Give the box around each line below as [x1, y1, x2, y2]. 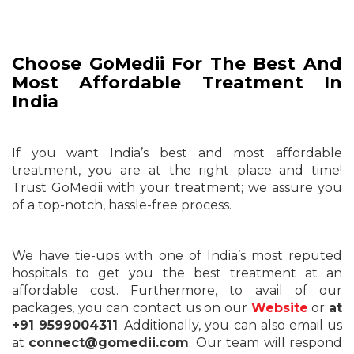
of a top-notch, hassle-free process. [12, 198, 232, 213]
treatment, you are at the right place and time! [12, 163, 342, 178]
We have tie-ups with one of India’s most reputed [12, 248, 342, 263]
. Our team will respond [189, 335, 343, 350]
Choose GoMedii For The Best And [12, 53, 342, 74]
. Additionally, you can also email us [118, 318, 343, 333]
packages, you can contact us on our [12, 300, 251, 315]
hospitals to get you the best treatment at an [12, 265, 342, 281]
